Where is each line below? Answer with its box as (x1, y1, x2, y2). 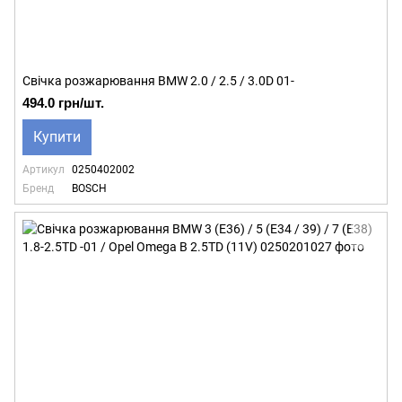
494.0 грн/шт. (22, 95, 104, 110)
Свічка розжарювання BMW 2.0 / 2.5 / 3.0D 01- (22, 74, 294, 88)
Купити (33, 128, 81, 145)
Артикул (22, 163, 65, 176)
